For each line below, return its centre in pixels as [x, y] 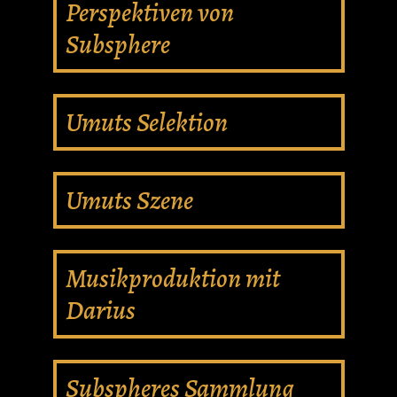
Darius [100, 310]
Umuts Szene [129, 200]
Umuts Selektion [146, 122]
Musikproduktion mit [172, 278]
